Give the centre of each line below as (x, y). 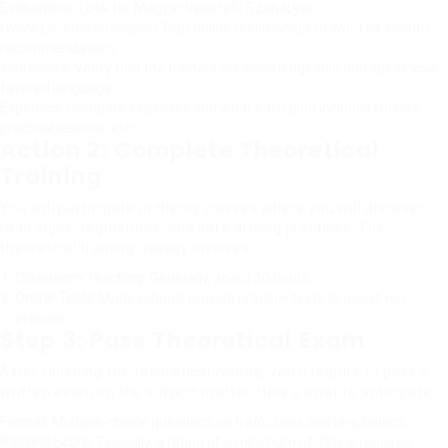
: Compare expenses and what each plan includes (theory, (241, 108)
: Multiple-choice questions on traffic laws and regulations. (227, 422)
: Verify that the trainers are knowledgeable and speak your (253, 68)
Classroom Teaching (79, 278)
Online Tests (54, 298)
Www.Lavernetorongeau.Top (95, 28)
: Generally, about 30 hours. (228, 278)
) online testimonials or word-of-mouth (307, 28)
